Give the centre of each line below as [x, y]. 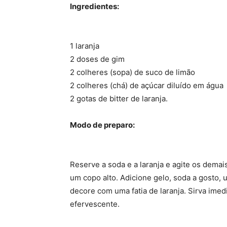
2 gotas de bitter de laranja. [119, 98]
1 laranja [85, 46]
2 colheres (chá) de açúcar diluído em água [147, 85]
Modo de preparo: [102, 125]
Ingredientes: [94, 6]
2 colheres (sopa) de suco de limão [133, 72]
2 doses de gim [97, 59]
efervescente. [95, 204]
